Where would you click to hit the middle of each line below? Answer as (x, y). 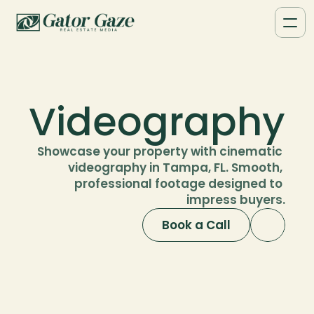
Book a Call (196, 225)
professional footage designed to (178, 184)
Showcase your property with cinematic (160, 151)
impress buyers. (236, 200)
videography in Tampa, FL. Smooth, (175, 168)
